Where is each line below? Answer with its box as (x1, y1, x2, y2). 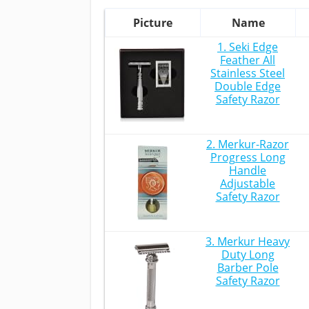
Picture (133, 15, 172, 30)
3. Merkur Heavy (206, 234, 290, 249)
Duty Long (221, 247, 275, 262)
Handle (229, 163, 266, 178)
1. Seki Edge (217, 39, 278, 54)
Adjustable (220, 176, 275, 191)
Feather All (220, 52, 275, 68)
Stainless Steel (210, 66, 285, 81)
